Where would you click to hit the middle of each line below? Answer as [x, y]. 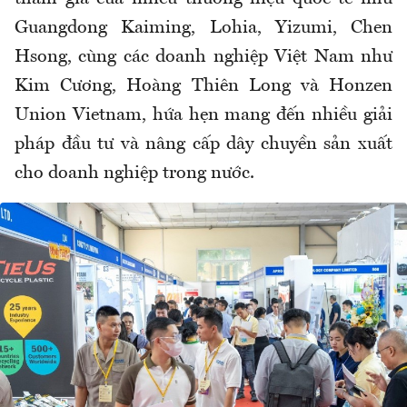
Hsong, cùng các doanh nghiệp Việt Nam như [203, 58]
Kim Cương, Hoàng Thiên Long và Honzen [203, 87]
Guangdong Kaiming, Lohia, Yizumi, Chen [203, 29]
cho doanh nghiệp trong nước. [134, 174]
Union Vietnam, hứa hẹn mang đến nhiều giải [203, 116]
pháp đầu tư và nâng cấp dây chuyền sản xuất [203, 145]
